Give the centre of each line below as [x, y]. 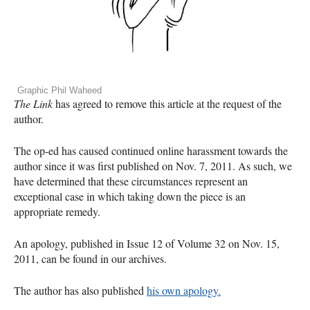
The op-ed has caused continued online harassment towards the [151, 150]
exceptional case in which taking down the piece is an [130, 196]
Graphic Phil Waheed [60, 90]
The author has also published [80, 290]
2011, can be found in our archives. [90, 258]
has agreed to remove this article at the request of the [167, 103]
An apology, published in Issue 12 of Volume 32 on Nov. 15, [147, 243]
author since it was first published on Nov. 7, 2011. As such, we [153, 165]
